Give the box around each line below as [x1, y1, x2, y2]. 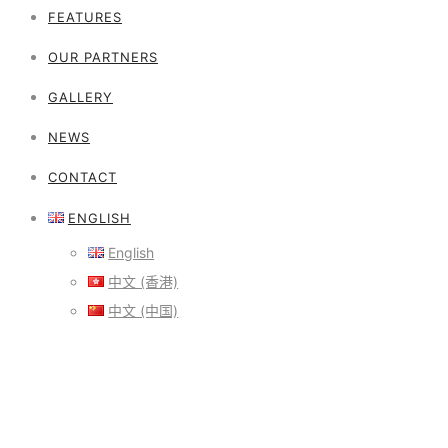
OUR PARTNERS [48, 49, 158, 65]
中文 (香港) [108, 273, 179, 290]
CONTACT [48, 169, 117, 185]
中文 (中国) [108, 302, 179, 319]
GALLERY [48, 89, 113, 105]
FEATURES [48, 9, 122, 25]
